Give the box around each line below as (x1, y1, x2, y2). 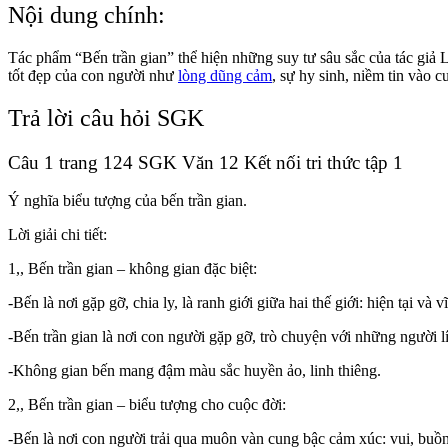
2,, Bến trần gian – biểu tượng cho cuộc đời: (8, 396, 286, 414)
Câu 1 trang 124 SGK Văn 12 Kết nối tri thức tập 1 (8, 151, 403, 173)
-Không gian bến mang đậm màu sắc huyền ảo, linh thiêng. (8, 362, 381, 380)
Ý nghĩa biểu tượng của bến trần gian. (8, 192, 247, 210)
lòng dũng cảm (178, 66, 272, 84)
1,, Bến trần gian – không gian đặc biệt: (8, 260, 257, 278)
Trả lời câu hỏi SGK (8, 104, 204, 131)
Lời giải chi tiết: (8, 226, 107, 244)
